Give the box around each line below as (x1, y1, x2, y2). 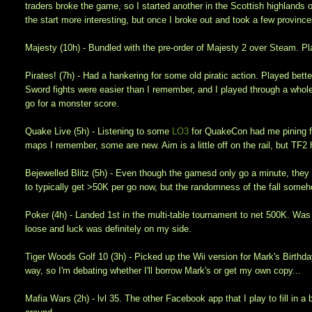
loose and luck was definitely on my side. (25, 224, 192, 235)
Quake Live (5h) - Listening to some (25, 126, 173, 137)
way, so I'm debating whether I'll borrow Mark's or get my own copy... (25, 265, 302, 276)
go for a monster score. (25, 98, 120, 109)
